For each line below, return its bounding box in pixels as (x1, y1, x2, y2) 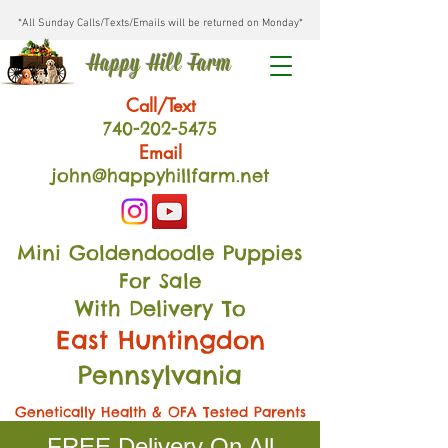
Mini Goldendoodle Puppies (17, 240, 303, 265)
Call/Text (125, 93, 195, 117)
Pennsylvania (78, 359, 242, 391)
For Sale (118, 268, 202, 293)
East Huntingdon (55, 324, 265, 356)
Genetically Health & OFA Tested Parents (14, 403, 306, 421)
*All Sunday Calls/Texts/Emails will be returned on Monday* (17, 17, 303, 30)
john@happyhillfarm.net (50, 164, 270, 187)
